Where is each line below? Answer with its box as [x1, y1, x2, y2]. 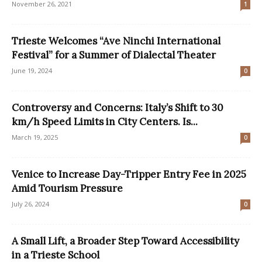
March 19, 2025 [12, 133, 58, 142]
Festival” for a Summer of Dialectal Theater [12, 49, 216, 62]
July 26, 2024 [12, 199, 49, 209]
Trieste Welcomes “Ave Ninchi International [12, 35, 220, 48]
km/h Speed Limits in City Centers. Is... [12, 115, 198, 129]
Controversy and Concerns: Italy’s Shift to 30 [12, 101, 223, 115]
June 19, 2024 [12, 66, 52, 75]
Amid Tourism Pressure [12, 182, 123, 195]
